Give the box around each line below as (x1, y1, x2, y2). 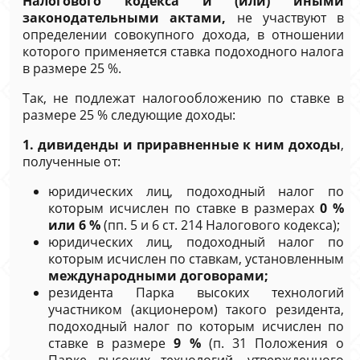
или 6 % (48, 216, 100, 234)
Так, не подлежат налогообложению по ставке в (22, 89, 344, 107)
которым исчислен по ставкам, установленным (48, 250, 344, 268)
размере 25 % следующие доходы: (22, 106, 235, 124)
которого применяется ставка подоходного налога (22, 43, 344, 60)
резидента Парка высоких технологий (48, 284, 344, 301)
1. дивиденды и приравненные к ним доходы (22, 136, 341, 153)
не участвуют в (226, 9, 344, 27)
